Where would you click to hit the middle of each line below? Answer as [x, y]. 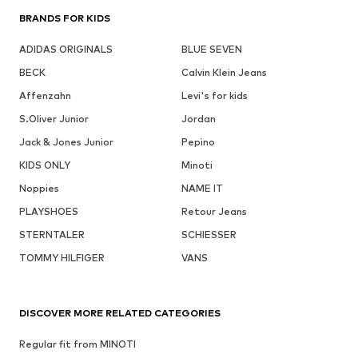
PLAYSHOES [49, 211]
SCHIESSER [209, 234]
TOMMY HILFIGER [62, 257]
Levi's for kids [214, 95]
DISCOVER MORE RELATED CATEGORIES [120, 312]
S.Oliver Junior [54, 118]
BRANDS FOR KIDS [65, 18]
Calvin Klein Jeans [224, 72]
